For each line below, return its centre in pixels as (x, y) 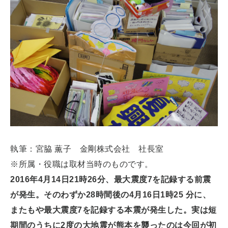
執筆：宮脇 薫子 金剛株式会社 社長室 (93, 149)
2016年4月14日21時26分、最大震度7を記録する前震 (111, 180)
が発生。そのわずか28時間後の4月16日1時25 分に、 (110, 195)
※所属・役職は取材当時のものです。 (82, 164)
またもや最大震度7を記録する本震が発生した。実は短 (113, 210)
